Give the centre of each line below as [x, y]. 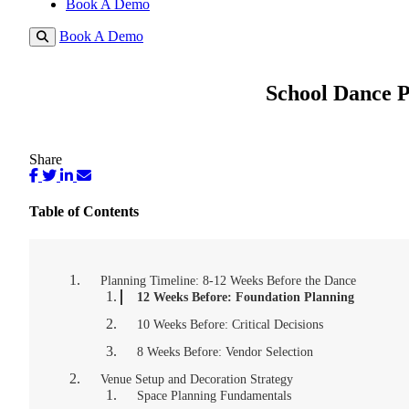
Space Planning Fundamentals [214, 396]
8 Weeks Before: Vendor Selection [225, 352]
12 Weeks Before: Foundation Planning [246, 297]
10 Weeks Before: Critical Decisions [230, 325]
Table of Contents [84, 212]
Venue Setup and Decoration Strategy [197, 379]
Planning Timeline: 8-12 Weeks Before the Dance [228, 281]
